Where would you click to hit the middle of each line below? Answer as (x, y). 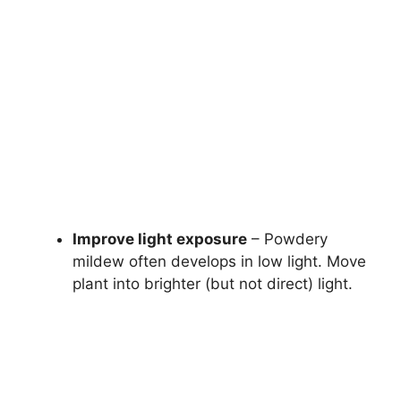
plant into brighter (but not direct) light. (213, 284)
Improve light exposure (160, 239)
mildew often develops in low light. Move (219, 262)
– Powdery (287, 239)
